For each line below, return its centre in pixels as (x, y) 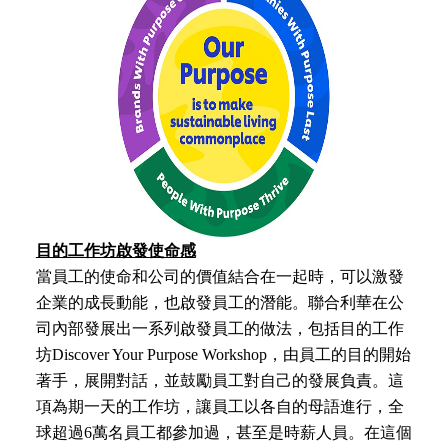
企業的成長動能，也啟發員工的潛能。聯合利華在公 (219, 302)
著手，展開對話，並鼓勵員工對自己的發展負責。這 (219, 380)
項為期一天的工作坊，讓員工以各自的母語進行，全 (219, 406)
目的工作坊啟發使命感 (115, 250)
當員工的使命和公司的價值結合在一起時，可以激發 (219, 276)
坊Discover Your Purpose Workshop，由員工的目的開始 (223, 354)
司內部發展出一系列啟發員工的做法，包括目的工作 (219, 328)
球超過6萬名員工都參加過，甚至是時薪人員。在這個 (223, 432)
